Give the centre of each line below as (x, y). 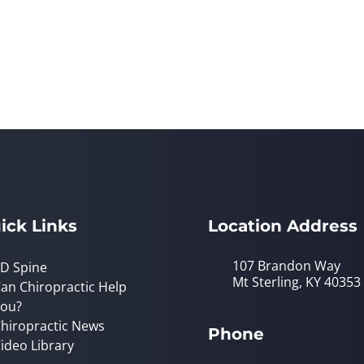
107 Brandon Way (286, 266)
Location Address (283, 226)
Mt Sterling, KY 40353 (297, 282)
